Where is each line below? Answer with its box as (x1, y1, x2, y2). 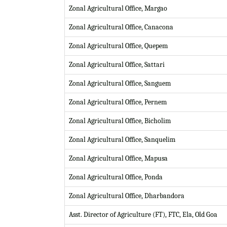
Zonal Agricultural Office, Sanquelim (69, 135, 175, 144)
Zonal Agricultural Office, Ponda (69, 172, 163, 181)
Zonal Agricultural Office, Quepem (69, 41, 168, 50)
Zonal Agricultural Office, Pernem (69, 97, 167, 106)
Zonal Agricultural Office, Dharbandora (69, 191, 184, 200)
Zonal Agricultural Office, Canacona (69, 22, 173, 31)
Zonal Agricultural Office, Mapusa (69, 154, 168, 163)
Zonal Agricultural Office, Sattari (69, 60, 165, 69)
